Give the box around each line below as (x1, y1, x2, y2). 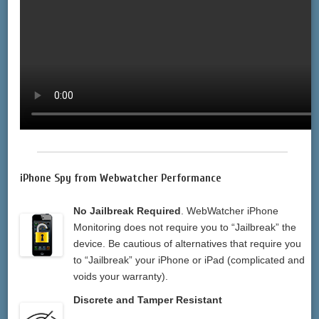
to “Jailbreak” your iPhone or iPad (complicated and (73, 254, 305, 266)
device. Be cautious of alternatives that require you (73, 238, 302, 250)
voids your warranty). (73, 271, 169, 283)
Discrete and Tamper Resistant (73, 294, 223, 306)
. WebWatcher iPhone (181, 205, 279, 217)
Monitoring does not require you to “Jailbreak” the (73, 221, 297, 234)
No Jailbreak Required (73, 205, 182, 217)
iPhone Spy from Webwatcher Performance (20, 171, 222, 184)
